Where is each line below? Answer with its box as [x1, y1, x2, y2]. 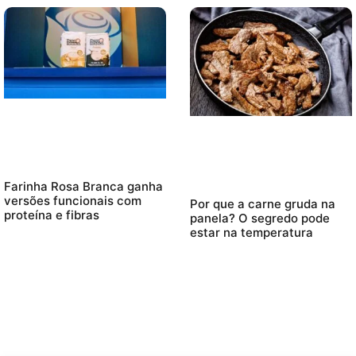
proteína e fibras [4, 207, 99, 223]
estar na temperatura [190, 225, 313, 241]
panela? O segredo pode [190, 211, 330, 226]
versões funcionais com [4, 193, 141, 209]
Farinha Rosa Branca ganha [4, 179, 163, 195]
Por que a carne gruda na [190, 196, 335, 212]
